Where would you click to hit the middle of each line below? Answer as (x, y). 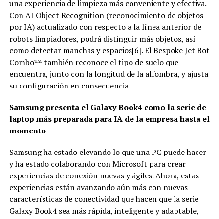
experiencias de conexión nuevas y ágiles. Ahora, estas (104, 175)
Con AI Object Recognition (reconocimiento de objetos (106, 15)
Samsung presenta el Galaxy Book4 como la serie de (108, 107)
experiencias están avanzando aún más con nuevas (98, 187)
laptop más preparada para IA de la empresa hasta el (109, 119)
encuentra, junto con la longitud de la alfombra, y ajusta (109, 74)
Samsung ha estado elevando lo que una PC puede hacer (108, 152)
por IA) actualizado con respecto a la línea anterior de (105, 27)
